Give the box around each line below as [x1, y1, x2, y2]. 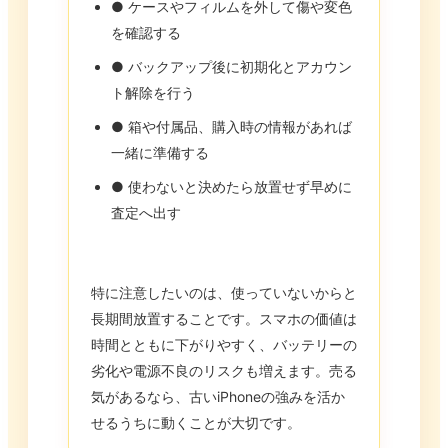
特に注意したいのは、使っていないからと [91, 284, 357, 302]
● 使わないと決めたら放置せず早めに [111, 178, 352, 196]
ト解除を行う [111, 84, 195, 102]
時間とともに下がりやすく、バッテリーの [91, 336, 357, 354]
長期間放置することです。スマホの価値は [91, 310, 357, 328]
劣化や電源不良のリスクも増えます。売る [91, 362, 357, 380]
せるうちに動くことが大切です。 [91, 414, 301, 432]
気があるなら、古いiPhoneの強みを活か [91, 388, 345, 406]
